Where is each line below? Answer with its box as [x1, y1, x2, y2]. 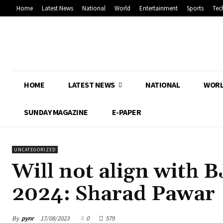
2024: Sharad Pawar [12, 181, 215, 208]
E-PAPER [111, 107, 141, 117]
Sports [187, 4, 204, 13]
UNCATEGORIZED [14, 146, 56, 153]
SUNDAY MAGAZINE [24, 107, 88, 117]
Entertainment [139, 4, 178, 13]
